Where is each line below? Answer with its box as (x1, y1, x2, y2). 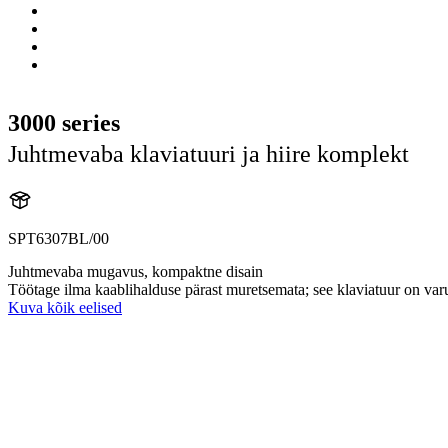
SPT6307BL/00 (8, 230, 109, 248)
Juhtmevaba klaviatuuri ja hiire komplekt (8, 141, 409, 168)
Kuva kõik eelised (8, 299, 122, 317)
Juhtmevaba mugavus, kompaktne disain (8, 263, 263, 281)
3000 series (8, 110, 120, 137)
